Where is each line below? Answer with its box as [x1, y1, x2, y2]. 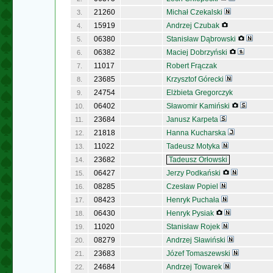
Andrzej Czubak [166, 21, 219, 30]
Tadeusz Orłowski [167, 155, 229, 164]
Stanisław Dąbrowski [166, 35, 236, 43]
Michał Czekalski [166, 8, 222, 16]
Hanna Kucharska [166, 129, 226, 137]
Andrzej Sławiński [166, 236, 225, 244]
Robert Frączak [166, 62, 217, 70]
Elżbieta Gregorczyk [166, 88, 233, 97]
